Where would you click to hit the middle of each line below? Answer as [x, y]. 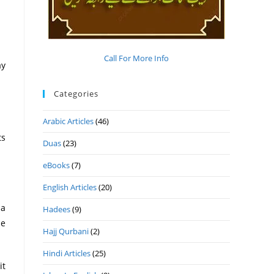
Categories [76, 94]
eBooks [56, 165]
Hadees [57, 209]
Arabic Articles [68, 121]
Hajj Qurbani [66, 231]
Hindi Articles [67, 254]
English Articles [70, 187]
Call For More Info [136, 58]
